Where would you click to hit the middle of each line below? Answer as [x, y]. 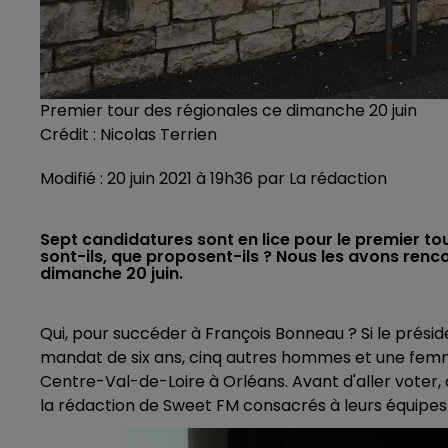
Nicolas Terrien [158, 134]
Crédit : [70, 134]
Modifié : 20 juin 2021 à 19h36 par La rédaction [213, 178]
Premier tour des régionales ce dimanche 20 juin [228, 110]
